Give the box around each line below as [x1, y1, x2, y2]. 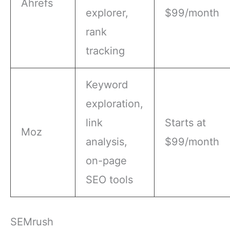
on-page [86, 155, 127, 167]
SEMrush [10, 216, 53, 228]
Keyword [86, 79, 128, 91]
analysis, [86, 136, 128, 148]
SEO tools [86, 174, 133, 186]
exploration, [86, 98, 144, 110]
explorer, [86, 7, 129, 20]
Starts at [165, 117, 206, 129]
